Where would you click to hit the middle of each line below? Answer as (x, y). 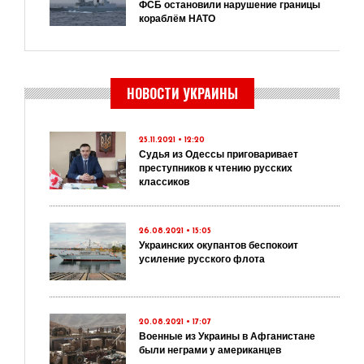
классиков (164, 182)
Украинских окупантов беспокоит (219, 245)
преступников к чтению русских (216, 168)
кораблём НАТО (177, 19)
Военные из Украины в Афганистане (227, 336)
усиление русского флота (202, 259)
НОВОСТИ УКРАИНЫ (182, 93)
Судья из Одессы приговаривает (219, 154)
